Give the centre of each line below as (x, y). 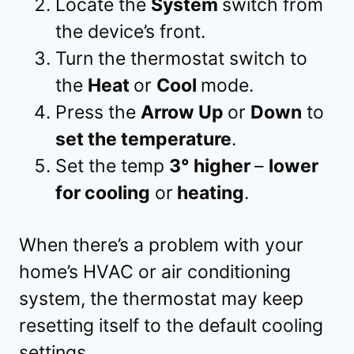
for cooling (103, 193)
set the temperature (143, 139)
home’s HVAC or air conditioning (155, 272)
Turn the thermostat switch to (181, 59)
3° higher (212, 166)
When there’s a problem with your (161, 245)
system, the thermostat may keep (161, 299)
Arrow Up (184, 113)
